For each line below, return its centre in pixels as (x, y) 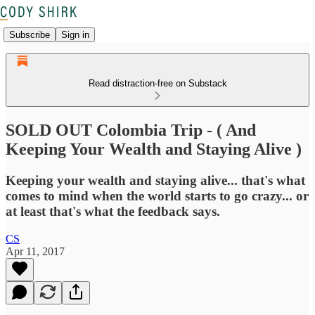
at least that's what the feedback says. (113, 211)
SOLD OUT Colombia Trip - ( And (131, 130)
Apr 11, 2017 (35, 251)
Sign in (75, 34)
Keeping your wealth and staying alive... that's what (155, 180)
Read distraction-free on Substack (157, 83)
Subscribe (30, 34)
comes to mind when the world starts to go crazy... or (157, 195)
